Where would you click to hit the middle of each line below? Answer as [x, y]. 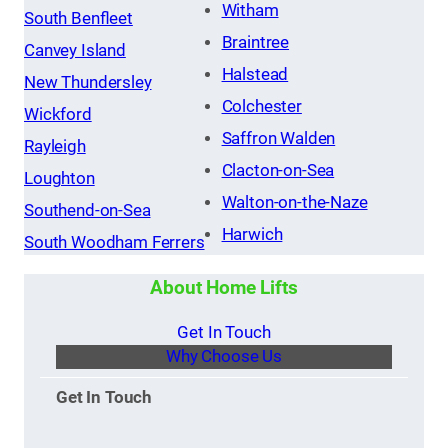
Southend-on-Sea [87, 211]
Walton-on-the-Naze [294, 203]
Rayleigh [55, 147]
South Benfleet [78, 19]
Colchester [261, 107]
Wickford [58, 115]
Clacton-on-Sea [278, 171]
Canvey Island [75, 51]
